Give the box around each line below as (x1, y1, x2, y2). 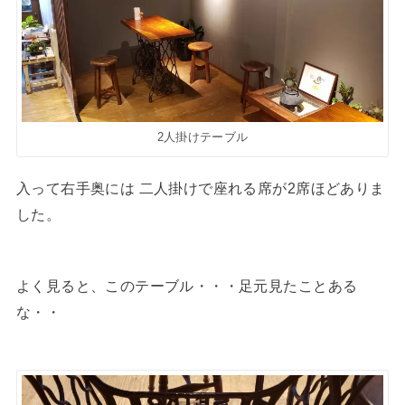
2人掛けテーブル (156, 130, 249, 145)
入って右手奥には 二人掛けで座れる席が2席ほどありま (15, 180, 385, 197)
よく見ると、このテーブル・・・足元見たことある (15, 277, 358, 294)
